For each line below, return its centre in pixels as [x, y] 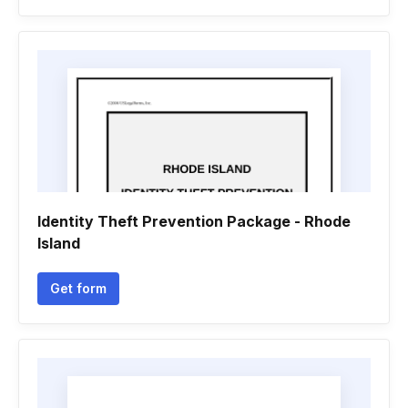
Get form [78, 288]
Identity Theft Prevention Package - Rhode [194, 221]
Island [59, 243]
